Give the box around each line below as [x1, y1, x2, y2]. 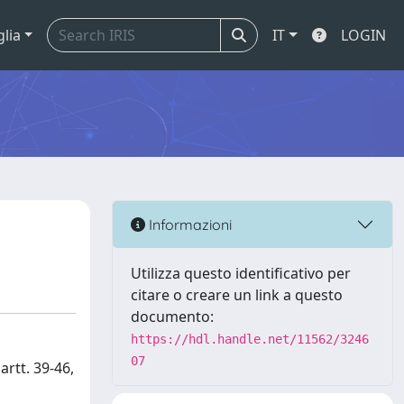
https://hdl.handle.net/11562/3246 [131, 332, 369, 346]
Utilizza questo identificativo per [131, 263, 351, 283]
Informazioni [145, 215, 232, 234]
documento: [131, 307, 214, 326]
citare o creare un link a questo [131, 285, 343, 305]
